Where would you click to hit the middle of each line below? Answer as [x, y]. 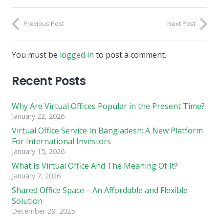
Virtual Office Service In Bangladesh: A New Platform [107, 131]
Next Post [181, 24]
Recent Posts [49, 81]
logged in [77, 55]
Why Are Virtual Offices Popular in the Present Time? [108, 106]
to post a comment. [130, 55]
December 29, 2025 [43, 211]
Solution [27, 201]
